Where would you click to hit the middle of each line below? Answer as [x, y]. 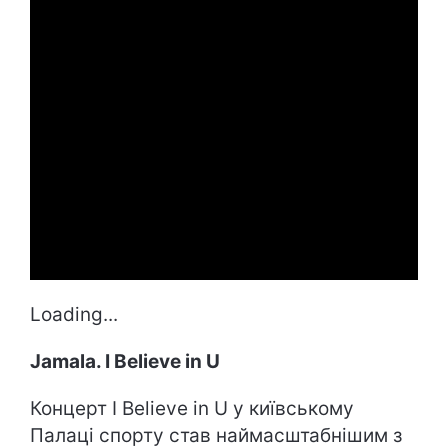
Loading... [74, 314]
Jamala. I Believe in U [125, 361]
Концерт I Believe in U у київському [192, 408]
